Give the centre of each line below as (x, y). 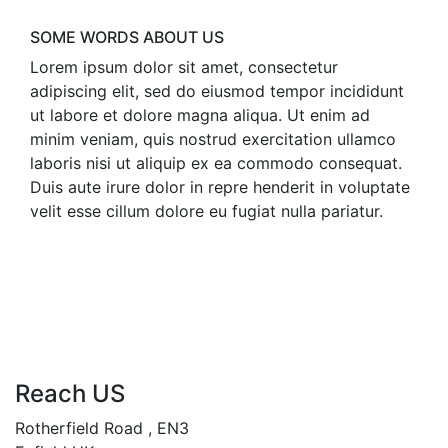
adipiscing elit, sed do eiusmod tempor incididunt (217, 91)
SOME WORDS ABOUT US (127, 37)
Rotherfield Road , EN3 (102, 428)
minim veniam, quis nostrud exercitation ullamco (213, 139)
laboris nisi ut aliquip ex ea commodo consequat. (216, 163)
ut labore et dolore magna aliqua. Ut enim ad (200, 115)
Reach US (70, 393)
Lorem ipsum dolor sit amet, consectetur (184, 67)
